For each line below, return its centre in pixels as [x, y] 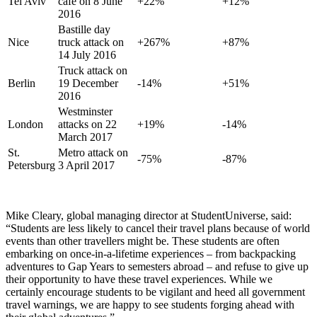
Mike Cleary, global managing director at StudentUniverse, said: [149, 215]
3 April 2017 [86, 165]
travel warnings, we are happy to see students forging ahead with [150, 304]
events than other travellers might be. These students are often [143, 241]
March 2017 [85, 137]
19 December [88, 83]
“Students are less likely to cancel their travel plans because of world [158, 228]
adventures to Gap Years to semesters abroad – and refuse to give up [157, 266]
